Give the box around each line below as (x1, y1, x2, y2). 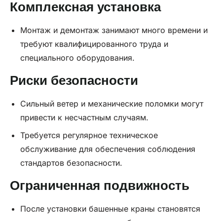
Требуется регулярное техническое (20, 130, 158, 141)
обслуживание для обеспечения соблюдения (20, 144, 195, 154)
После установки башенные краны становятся (20, 204, 200, 214)
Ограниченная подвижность (10, 179, 189, 193)
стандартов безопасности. (20, 158, 122, 168)
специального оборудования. (20, 53, 135, 63)
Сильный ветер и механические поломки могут (20, 99, 203, 109)
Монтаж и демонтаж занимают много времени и (20, 25, 208, 36)
